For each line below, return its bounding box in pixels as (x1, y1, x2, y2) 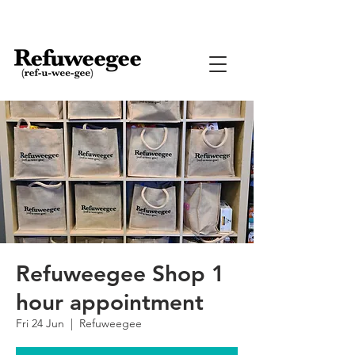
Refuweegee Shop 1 (16, 260, 225, 287)
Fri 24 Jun (16, 316, 64, 330)
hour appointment (16, 288, 204, 315)
